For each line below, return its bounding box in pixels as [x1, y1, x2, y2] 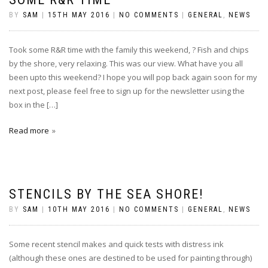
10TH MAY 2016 [48, 205, 110, 214]
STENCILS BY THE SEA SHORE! [9, 186, 204, 202]
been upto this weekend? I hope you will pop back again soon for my [9, 71, 257, 83]
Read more [9, 124, 49, 136]
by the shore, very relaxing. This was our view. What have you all [9, 57, 243, 69]
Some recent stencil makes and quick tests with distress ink [9, 238, 224, 249]
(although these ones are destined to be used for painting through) [9, 252, 252, 263]
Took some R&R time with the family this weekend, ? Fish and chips [9, 44, 249, 55]
